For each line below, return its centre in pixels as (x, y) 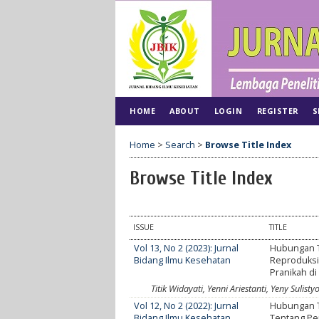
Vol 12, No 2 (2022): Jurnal (187, 305)
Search (180, 145)
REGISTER (277, 111)
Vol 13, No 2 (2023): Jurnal (187, 248)
